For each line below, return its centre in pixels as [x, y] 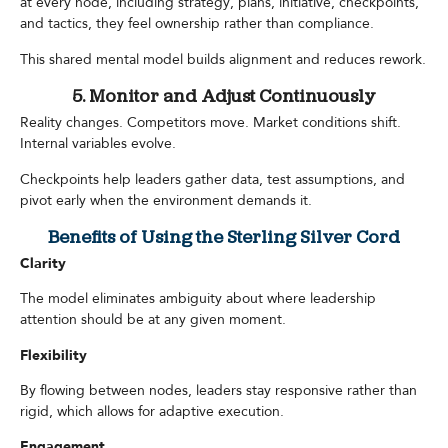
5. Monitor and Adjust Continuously [224, 98]
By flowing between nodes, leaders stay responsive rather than [218, 391]
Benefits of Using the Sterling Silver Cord [224, 238]
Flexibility [53, 355]
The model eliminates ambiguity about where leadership [198, 299]
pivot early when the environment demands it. [166, 200]
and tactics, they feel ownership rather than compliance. [197, 24]
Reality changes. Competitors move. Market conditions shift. [210, 123]
